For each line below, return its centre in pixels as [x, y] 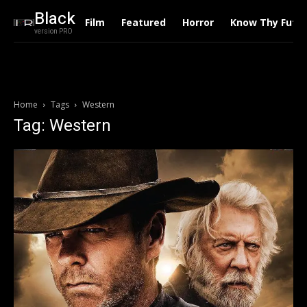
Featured [143, 22]
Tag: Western [62, 125]
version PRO [53, 32]
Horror [198, 22]
